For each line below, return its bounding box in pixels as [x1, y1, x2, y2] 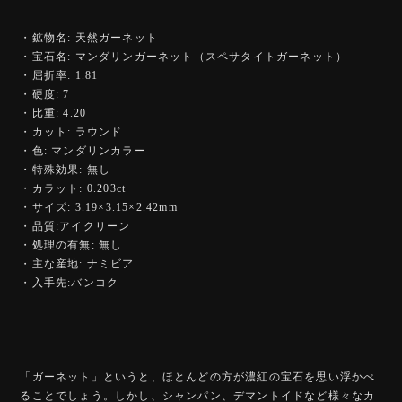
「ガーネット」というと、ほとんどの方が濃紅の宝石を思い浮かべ [20, 370, 376, 383]
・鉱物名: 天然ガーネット [20, 31, 158, 44]
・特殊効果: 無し [20, 162, 111, 176]
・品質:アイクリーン [20, 219, 131, 232]
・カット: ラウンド [20, 125, 123, 138]
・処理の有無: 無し [20, 238, 123, 251]
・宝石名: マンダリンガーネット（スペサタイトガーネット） [20, 49, 348, 63]
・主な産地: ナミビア [20, 257, 135, 270]
